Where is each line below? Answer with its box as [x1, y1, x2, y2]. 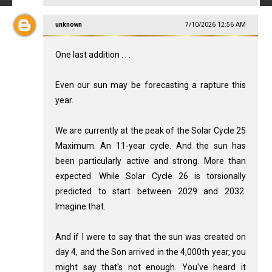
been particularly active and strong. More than [55, 156, 246, 166]
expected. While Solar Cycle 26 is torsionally [55, 171, 246, 182]
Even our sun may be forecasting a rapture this [55, 80, 246, 90]
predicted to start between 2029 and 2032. [55, 186, 246, 197]
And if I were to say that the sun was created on [55, 232, 246, 242]
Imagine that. [55, 202, 106, 212]
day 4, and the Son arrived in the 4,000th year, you [55, 247, 246, 257]
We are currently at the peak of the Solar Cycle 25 [55, 126, 246, 136]
